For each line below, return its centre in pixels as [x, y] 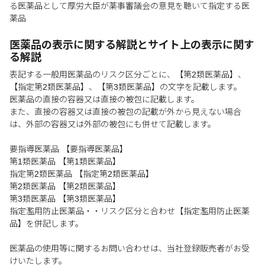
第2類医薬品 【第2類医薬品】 [65, 186]
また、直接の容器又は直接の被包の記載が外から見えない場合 [125, 112]
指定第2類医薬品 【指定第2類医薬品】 [82, 174]
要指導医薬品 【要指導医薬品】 [69, 149]
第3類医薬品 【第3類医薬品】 [65, 199]
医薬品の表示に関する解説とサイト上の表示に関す [132, 45]
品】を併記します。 [46, 224]
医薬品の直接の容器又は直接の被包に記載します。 [104, 99]
